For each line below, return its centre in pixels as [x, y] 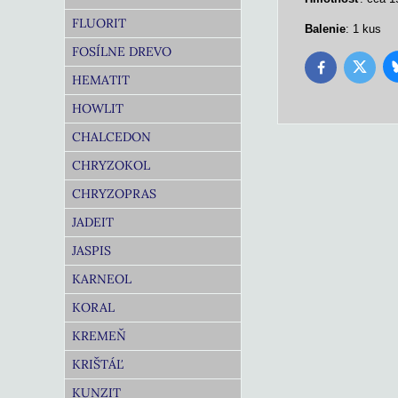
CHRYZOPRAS [114, 194]
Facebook [345, 71]
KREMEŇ [99, 336]
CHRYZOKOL [111, 165]
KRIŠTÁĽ [98, 364]
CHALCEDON [111, 137]
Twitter [375, 71]
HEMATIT [101, 80]
